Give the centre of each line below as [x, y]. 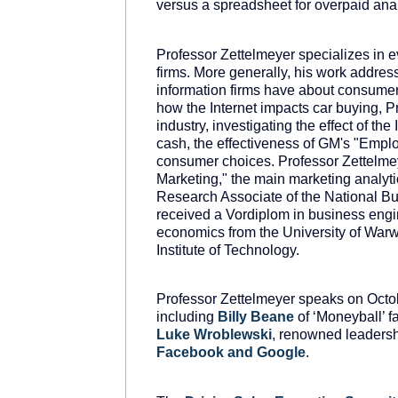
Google [281, 353]
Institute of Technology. [228, 250]
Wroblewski [233, 335]
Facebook [190, 353]
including [187, 317]
